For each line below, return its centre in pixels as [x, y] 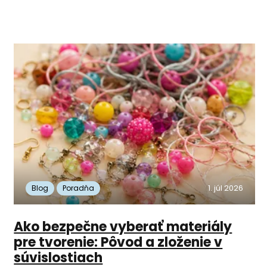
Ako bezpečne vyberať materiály [123, 227]
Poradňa [79, 188]
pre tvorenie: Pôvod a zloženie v [118, 243]
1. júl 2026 [225, 188]
